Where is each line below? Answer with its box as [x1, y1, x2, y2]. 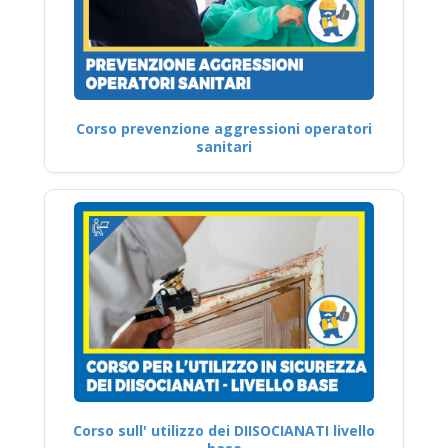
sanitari [196, 137, 252, 156]
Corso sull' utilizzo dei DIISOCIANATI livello [73, 421, 375, 440]
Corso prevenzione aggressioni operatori [76, 119, 372, 138]
